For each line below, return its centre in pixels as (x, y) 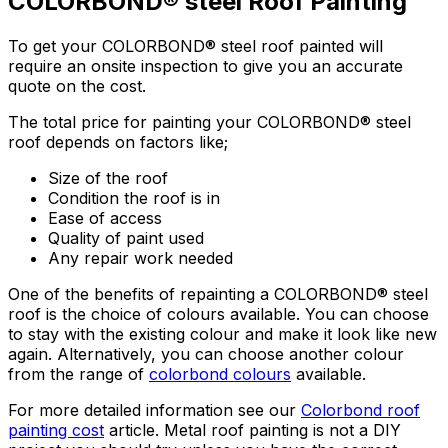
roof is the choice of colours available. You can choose (218, 313)
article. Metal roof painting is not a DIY (252, 429)
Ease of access (105, 217)
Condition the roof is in (134, 197)
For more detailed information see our (154, 409)
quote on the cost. (77, 85)
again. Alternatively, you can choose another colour (206, 353)
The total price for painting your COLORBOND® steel (209, 121)
